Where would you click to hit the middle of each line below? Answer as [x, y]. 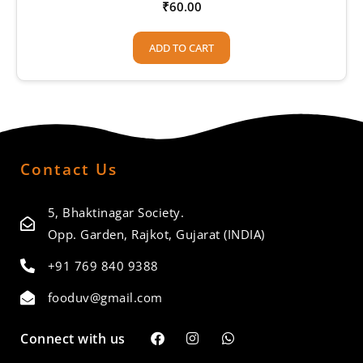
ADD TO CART [181, 47]
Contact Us [69, 169]
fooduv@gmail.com [105, 297]
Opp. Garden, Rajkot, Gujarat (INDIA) [156, 234]
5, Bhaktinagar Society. [115, 212]
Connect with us [73, 338]
